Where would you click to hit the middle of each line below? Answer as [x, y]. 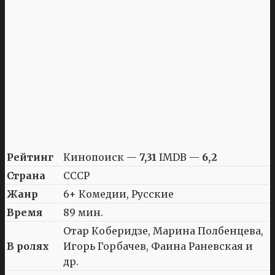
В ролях [28, 246]
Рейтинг [30, 157]
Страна [26, 175]
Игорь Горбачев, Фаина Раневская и [158, 246]
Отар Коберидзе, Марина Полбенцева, [163, 230]
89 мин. [83, 212]
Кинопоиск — [101, 157]
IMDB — [179, 157]
